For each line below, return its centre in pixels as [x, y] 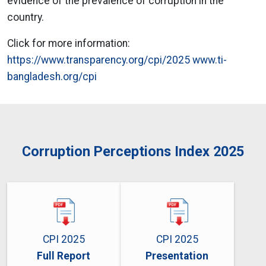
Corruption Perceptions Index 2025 [133, 151]
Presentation [177, 256]
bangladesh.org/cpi [52, 77]
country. [26, 17]
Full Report [64, 256]
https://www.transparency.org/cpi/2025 [100, 60]
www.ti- [210, 60]
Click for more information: [69, 43]
